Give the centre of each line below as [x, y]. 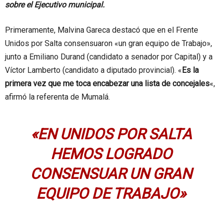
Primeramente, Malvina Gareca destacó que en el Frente [102, 30]
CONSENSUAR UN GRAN [111, 174]
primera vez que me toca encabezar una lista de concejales [107, 83]
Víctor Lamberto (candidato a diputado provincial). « [93, 70]
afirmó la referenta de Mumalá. [57, 97]
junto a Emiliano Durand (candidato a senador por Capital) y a [109, 57]
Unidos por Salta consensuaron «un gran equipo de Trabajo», [109, 43]
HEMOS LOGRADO [111, 154]
